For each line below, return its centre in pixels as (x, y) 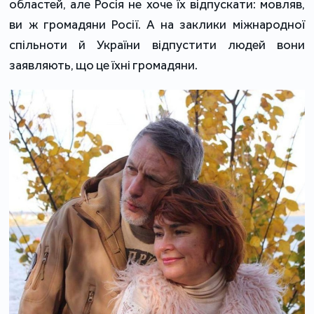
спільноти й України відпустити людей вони (157, 45)
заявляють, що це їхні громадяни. (104, 65)
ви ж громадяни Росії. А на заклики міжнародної (157, 24)
